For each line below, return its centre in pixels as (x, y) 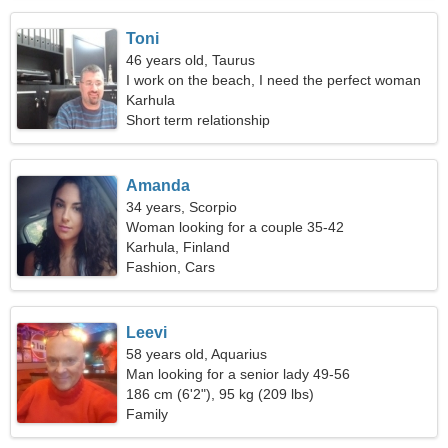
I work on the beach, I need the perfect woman (274, 80)
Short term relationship (198, 120)
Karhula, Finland (178, 247)
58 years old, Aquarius (197, 354)
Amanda (158, 185)
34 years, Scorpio (182, 207)
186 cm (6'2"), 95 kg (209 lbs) (220, 394)
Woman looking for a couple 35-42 (235, 227)
